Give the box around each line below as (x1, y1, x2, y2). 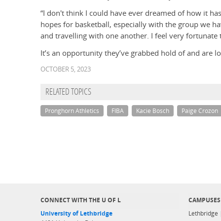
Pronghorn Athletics (45, 107, 99, 115)
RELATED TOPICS (45, 88, 91, 98)
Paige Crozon (182, 107, 218, 115)
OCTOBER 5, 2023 (40, 65, 91, 74)
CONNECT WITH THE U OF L (40, 196, 121, 204)
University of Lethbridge (40, 210, 112, 217)
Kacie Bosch (136, 107, 169, 115)
